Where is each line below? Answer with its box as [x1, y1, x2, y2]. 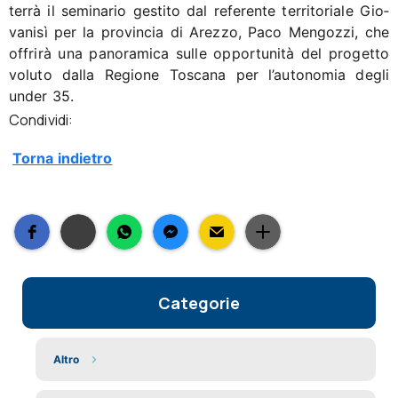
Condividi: [9, 110, 73, 131]
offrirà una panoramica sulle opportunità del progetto [9, 44, 389, 63]
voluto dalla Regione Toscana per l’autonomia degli [9, 66, 389, 84]
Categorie [157, 292, 241, 314]
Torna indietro [12, 149, 113, 168]
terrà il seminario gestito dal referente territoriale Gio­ [9, 2, 389, 20]
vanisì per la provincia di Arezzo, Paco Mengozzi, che [9, 23, 389, 42]
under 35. [9, 87, 74, 106]
